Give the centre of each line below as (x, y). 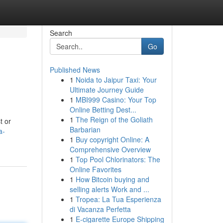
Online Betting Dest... (103, 110)
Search (61, 33)
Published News (75, 70)
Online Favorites (95, 169)
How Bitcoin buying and (112, 179)
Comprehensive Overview (110, 149)
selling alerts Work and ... (109, 189)
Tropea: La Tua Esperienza (118, 199)
